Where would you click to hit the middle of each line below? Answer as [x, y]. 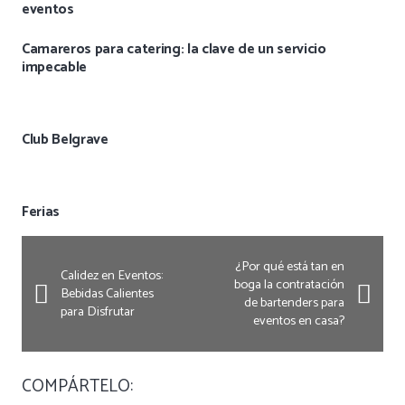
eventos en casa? [299, 321]
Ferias [41, 212]
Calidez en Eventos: [111, 276]
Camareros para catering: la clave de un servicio [174, 50]
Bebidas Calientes [107, 294]
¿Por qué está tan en [290, 267]
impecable [55, 68]
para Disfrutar [97, 312]
